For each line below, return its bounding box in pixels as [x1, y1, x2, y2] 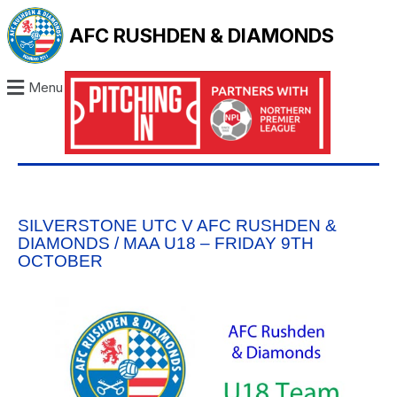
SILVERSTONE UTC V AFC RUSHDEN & [18, 216, 337, 236]
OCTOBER [18, 252, 103, 271]
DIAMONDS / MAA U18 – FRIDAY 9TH [18, 234, 314, 253]
